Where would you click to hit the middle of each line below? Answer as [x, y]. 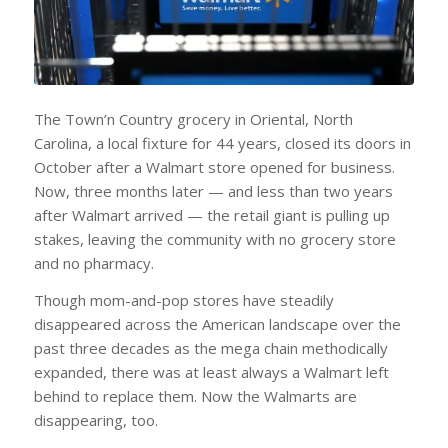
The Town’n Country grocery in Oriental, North [193, 119]
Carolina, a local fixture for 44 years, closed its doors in [222, 143]
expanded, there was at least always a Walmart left [211, 372]
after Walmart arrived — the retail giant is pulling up [211, 215]
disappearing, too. [95, 420]
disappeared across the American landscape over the [217, 324]
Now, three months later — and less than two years [213, 191]
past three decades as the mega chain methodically [210, 348]
